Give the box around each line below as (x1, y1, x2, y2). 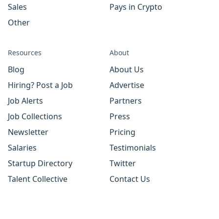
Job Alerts (8, 95, 43, 106)
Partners (109, 95, 142, 106)
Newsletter (8, 127, 48, 137)
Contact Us (109, 174, 150, 184)
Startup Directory (8, 158, 72, 169)
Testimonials (109, 142, 156, 153)
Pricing (109, 127, 135, 137)
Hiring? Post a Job (8, 80, 73, 90)
